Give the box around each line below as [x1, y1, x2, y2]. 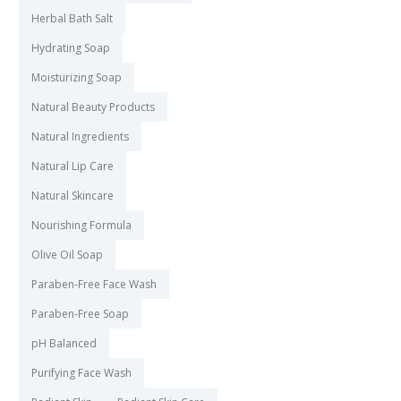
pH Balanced [31, 336, 97, 352]
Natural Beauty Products [31, 99, 155, 115]
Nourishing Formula [31, 218, 132, 234]
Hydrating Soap [31, 40, 110, 56]
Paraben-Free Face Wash [31, 277, 157, 293]
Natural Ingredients [31, 129, 129, 145]
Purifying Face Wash [31, 365, 132, 381]
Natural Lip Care [31, 158, 114, 175]
